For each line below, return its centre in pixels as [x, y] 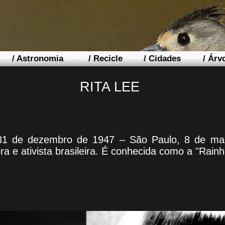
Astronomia [40, 58]
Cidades [165, 58]
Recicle [108, 58]
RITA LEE [109, 87]
